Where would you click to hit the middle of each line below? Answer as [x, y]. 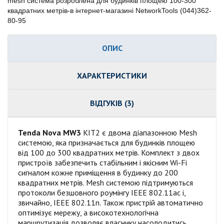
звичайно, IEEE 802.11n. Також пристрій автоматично [110, 202]
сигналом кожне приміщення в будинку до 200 [98, 172]
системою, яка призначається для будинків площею [106, 142]
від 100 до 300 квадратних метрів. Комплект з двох [109, 152]
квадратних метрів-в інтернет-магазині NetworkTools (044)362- [109, 10]
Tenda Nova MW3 [49, 132]
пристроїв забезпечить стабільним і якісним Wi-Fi [102, 162]
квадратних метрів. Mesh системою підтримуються [105, 182]
